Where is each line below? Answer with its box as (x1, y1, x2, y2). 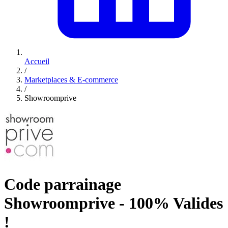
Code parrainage (4, 175, 121, 193)
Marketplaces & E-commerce (24, 75, 118, 84)
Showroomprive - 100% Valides (4, 193, 223, 212)
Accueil (24, 57, 49, 66)
